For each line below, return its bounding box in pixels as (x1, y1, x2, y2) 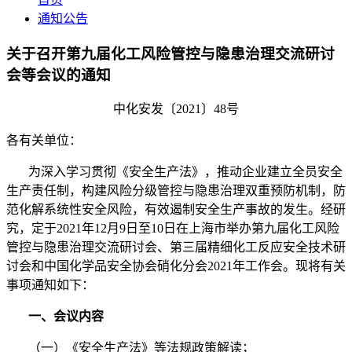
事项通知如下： (6, 278, 94, 292)
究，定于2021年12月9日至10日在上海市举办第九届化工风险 (6, 222, 339, 236)
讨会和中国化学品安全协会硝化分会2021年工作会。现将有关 (6, 259, 346, 273)
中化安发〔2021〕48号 (113, 102, 239, 116)
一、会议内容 (19, 310, 104, 324)
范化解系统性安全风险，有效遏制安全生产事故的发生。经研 (6, 203, 346, 217)
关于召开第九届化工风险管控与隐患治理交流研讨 (6, 45, 335, 62)
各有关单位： (6, 134, 82, 148)
